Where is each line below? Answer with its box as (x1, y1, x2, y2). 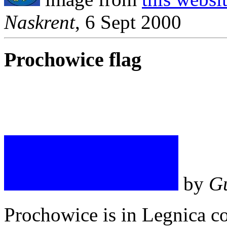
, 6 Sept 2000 (75, 11, 181, 33)
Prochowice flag (4, 48, 141, 71)
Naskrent (4, 11, 75, 33)
